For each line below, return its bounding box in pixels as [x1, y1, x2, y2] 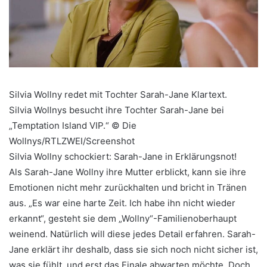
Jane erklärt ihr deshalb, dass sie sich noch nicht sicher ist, [9, 244, 258, 256]
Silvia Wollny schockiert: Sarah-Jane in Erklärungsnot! [9, 151, 237, 163]
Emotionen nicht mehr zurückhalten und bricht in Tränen [9, 182, 247, 194]
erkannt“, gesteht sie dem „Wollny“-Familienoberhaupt [9, 213, 237, 225]
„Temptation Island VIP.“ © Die [9, 120, 136, 132]
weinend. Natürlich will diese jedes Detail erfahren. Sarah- [9, 228, 256, 240]
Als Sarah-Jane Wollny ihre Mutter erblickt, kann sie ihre [9, 166, 246, 178]
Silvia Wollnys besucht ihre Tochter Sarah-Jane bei [9, 104, 224, 116]
